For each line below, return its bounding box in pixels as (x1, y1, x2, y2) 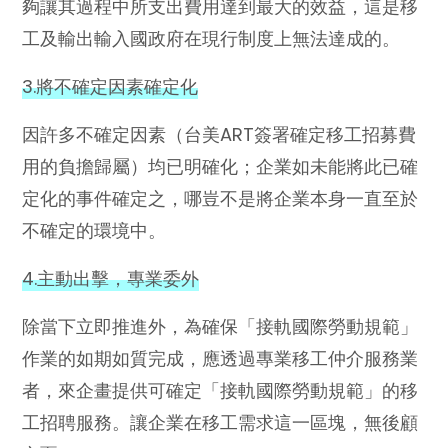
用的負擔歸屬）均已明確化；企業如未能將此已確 (22, 153, 419, 179)
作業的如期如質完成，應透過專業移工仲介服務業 (22, 345, 419, 371)
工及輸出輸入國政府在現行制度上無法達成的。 (22, 25, 401, 51)
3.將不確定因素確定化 (22, 73, 199, 99)
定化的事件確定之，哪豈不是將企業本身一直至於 (22, 185, 419, 211)
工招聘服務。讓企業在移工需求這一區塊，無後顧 (22, 409, 419, 435)
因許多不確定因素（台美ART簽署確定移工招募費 (22, 121, 417, 147)
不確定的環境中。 (22, 217, 167, 243)
